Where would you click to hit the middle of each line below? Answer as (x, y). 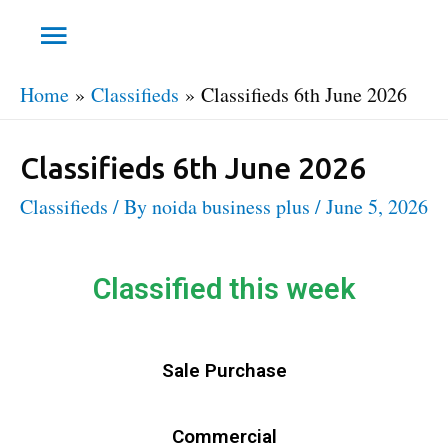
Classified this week (224, 289)
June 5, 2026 (377, 207)
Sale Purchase (224, 371)
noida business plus (231, 207)
